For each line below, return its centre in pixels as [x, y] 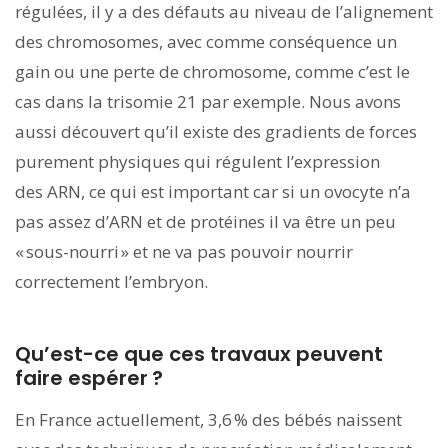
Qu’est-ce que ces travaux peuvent [199, 353]
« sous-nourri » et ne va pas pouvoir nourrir [184, 251]
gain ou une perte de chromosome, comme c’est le [212, 71]
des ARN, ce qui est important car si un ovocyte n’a [213, 191]
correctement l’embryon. [111, 281]
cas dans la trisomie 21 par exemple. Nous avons [208, 101]
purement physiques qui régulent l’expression [197, 161]
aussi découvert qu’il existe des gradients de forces [216, 131]
